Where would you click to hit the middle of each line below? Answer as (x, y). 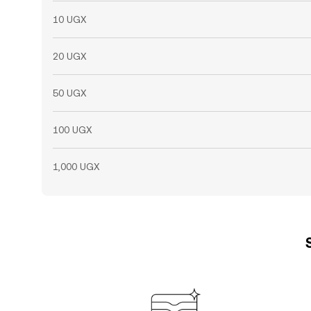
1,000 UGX (76, 167)
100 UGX (73, 130)
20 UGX (70, 56)
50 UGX (70, 93)
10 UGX (70, 19)
